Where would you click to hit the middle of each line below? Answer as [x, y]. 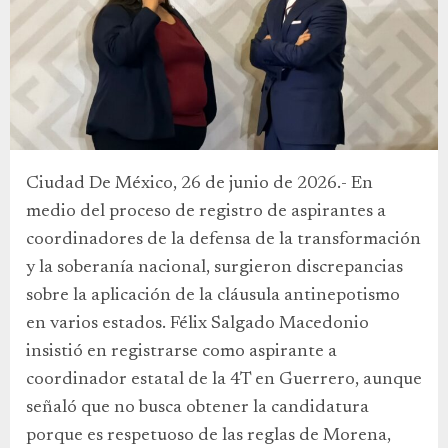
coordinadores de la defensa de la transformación [223, 239]
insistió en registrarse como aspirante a [181, 351]
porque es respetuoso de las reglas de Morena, [208, 435]
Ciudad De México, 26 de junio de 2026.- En [199, 183]
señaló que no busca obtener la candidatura [197, 407]
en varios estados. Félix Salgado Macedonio [197, 323]
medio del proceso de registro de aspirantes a [206, 211]
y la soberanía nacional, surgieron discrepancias [214, 267]
